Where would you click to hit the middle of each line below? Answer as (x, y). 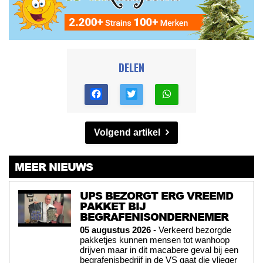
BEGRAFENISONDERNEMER (154, 216)
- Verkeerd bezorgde (191, 230)
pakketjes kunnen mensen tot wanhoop (155, 240)
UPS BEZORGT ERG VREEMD (156, 195)
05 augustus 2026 (115, 230)
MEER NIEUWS (54, 166)
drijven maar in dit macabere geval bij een (159, 249)
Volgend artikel (128, 132)
